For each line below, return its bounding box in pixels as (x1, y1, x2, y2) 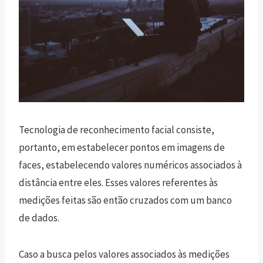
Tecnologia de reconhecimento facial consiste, (19, 123, 214, 136)
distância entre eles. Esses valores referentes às (19, 176, 218, 189)
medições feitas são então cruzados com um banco (19, 193, 232, 207)
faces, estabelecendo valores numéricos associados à (19, 158, 242, 171)
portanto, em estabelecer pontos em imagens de (19, 140, 225, 154)
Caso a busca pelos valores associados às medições (19, 247, 230, 261)
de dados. (19, 211, 59, 224)
